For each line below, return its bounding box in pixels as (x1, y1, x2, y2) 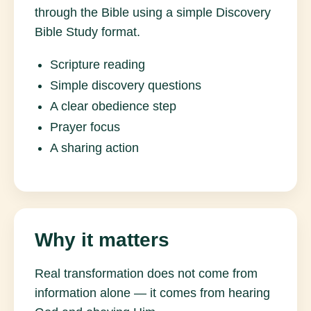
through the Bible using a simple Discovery (35, 6, 271, 19)
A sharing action (50, 141, 139, 155)
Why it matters (35, 229, 169, 251)
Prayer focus (50, 120, 120, 134)
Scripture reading (50, 58, 145, 72)
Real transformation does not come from (35, 267, 258, 280)
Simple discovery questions (50, 78, 201, 92)
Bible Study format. (35, 25, 140, 39)
